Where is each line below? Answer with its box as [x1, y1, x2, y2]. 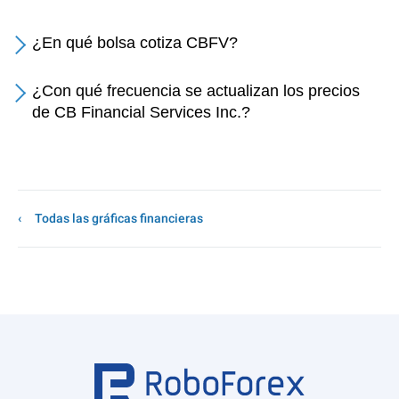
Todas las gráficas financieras [35, 211, 203, 225]
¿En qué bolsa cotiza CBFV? [32, 34, 238, 52]
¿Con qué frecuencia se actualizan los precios [32, 82, 360, 100]
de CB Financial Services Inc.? [32, 103, 250, 121]
